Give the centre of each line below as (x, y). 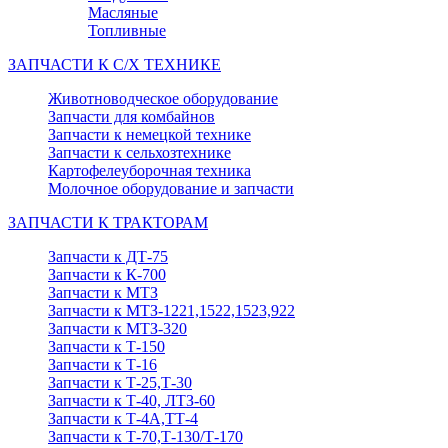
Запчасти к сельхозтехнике (139, 152)
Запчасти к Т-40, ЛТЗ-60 (131, 400)
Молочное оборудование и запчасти (171, 188)
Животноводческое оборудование (163, 98)
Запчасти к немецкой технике (149, 134)
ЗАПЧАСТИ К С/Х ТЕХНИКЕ (114, 64)
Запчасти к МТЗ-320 (117, 328)
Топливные (127, 30)
